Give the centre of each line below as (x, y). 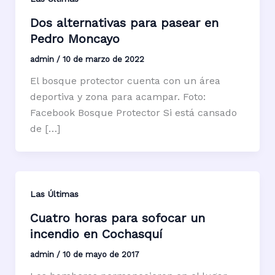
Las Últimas (54, 194)
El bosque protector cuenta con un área (125, 80)
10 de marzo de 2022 (103, 59)
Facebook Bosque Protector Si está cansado (133, 112)
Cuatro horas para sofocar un (117, 218)
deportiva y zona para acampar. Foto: (118, 96)
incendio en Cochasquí (96, 234)
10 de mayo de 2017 (101, 254)
